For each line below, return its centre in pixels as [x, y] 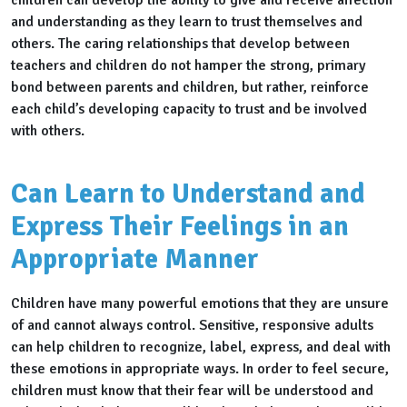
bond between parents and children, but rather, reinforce [190, 88]
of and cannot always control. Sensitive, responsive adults [192, 326]
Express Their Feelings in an [180, 227]
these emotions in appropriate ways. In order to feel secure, [200, 369]
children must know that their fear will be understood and [192, 391]
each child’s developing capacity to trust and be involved [189, 109]
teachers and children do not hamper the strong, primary [189, 66]
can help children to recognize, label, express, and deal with [201, 347]
